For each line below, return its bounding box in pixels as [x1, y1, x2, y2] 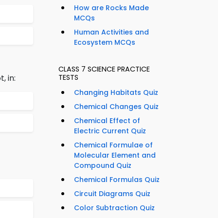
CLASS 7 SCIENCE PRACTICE [58, 64, 150, 74]
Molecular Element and [74, 150, 156, 161]
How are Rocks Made [74, 3, 149, 13]
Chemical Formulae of [74, 140, 153, 150]
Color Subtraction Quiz [74, 203, 155, 213]
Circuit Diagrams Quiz [74, 189, 150, 199]
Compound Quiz [74, 161, 131, 171]
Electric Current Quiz [74, 126, 146, 136]
